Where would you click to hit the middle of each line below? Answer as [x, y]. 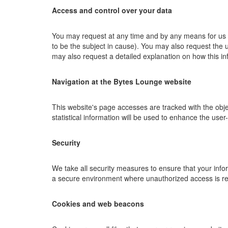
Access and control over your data [112, 10]
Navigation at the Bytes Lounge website [122, 81]
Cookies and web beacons [98, 204]
